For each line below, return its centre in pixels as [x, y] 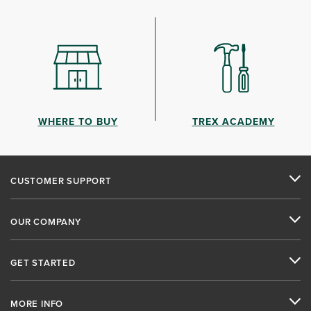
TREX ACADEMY [233, 121]
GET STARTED [43, 262]
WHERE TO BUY [78, 121]
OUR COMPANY [46, 221]
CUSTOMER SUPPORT [61, 180]
